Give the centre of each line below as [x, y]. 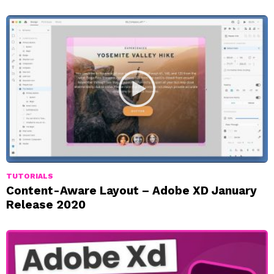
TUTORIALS [30, 176]
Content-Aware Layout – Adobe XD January [131, 190]
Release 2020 [46, 204]
